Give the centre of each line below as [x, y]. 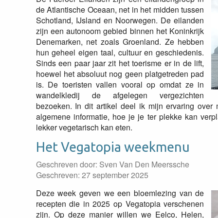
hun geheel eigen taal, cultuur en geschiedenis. [120, 52]
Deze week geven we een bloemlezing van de [120, 193]
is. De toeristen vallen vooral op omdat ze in [120, 84]
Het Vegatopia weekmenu [113, 147]
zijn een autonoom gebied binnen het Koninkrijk [120, 31]
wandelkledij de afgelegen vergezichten [120, 95]
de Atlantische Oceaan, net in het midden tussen [120, 9]
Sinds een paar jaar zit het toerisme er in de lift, [120, 63]
